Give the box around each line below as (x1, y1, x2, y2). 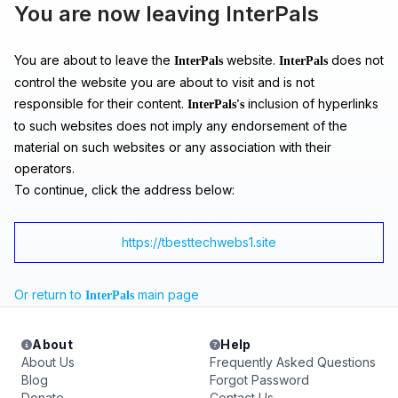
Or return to (14, 287, 85, 302)
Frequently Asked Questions (210, 354, 376, 370)
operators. (14, 161, 75, 176)
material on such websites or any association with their (14, 139, 331, 155)
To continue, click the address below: (14, 182, 235, 197)
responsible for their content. (14, 96, 187, 111)
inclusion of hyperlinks (244, 96, 378, 111)
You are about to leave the (14, 52, 174, 68)
